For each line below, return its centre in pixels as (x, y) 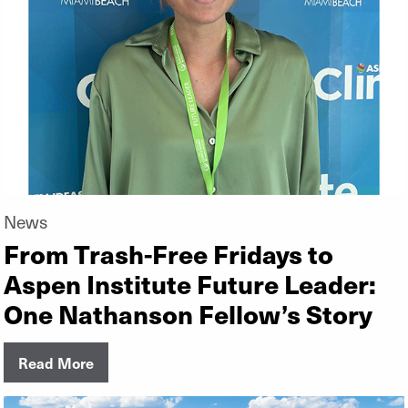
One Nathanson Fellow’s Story (188, 313)
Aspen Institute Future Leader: (190, 283)
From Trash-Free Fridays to (168, 253)
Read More (56, 362)
